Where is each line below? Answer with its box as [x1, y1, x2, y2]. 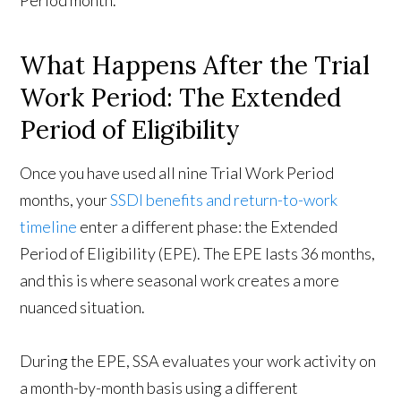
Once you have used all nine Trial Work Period [20, 163, 335, 183]
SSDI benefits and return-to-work [110, 190, 338, 210]
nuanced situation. [20, 297, 146, 318]
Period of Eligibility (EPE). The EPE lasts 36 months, [20, 243, 376, 264]
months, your [20, 190, 111, 210]
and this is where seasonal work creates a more [20, 270, 340, 291]
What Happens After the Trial [20, 49, 371, 82]
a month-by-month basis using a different [20, 378, 299, 398]
